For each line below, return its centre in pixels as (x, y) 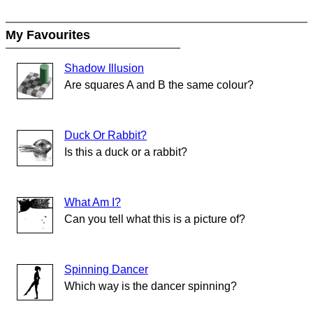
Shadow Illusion (104, 68)
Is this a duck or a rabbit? (126, 152)
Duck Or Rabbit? (105, 136)
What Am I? (93, 203)
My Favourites (50, 35)
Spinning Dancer (106, 270)
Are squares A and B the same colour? (159, 85)
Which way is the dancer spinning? (151, 286)
